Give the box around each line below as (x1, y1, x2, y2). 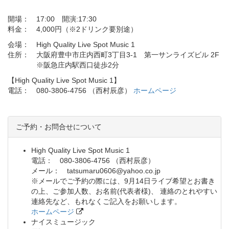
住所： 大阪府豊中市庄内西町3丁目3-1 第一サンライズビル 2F (8, 50, 219, 59)
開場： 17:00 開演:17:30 (8, 14, 97, 23)
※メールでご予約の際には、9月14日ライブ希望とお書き (31, 176, 215, 185)
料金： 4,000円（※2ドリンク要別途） (8, 25, 138, 33)
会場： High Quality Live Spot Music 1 (8, 40, 135, 49)
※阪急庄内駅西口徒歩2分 (8, 60, 119, 69)
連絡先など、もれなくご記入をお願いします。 (31, 197, 181, 205)
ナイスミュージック (31, 217, 96, 226)
